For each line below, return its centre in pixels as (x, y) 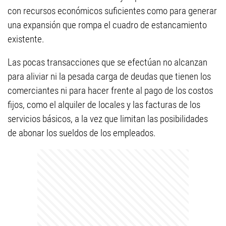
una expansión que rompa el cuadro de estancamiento (107, 25)
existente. (26, 39)
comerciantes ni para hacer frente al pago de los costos (110, 91)
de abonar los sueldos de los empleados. (82, 133)
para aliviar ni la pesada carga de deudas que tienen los (109, 76)
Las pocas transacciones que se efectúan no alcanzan (107, 62)
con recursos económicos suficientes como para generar (112, 11)
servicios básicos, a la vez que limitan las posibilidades (108, 119)
